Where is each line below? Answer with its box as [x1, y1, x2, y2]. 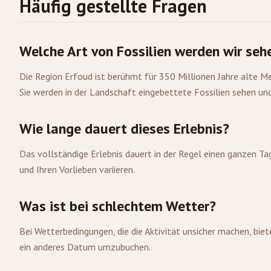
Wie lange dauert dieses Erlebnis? [19, 119, 229, 138]
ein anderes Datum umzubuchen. [19, 241, 151, 253]
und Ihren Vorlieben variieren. [19, 163, 135, 175]
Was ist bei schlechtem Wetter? [19, 197, 216, 215]
